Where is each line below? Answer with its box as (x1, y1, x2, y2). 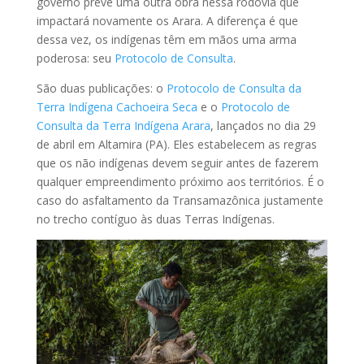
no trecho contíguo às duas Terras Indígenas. (36, 210, 275, 227)
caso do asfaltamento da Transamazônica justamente (36, 192, 323, 208)
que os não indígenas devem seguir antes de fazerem (36, 154, 318, 171)
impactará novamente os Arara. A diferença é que (36, 12, 298, 28)
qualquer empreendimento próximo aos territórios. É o (36, 173, 324, 189)
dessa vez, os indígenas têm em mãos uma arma (36, 31, 297, 47)
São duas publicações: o (36, 80, 167, 96)
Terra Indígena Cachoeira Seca (36, 98, 197, 115)
